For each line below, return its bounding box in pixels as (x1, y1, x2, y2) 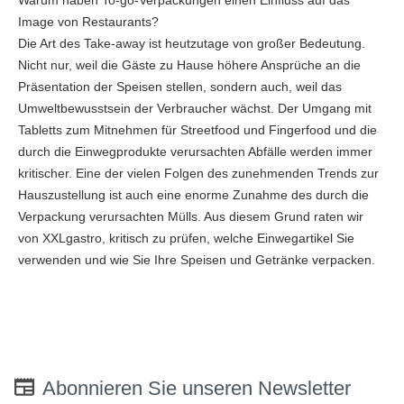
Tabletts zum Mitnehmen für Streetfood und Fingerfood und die (18, 122, 377, 137)
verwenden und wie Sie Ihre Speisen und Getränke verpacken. (18, 252, 375, 267)
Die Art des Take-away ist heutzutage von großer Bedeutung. (18, 35, 365, 50)
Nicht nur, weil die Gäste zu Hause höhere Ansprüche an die (18, 57, 361, 72)
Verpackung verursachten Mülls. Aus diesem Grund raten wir (18, 208, 363, 224)
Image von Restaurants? (18, 14, 159, 29)
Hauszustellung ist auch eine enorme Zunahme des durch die (18, 187, 369, 202)
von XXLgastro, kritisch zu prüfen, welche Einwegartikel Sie (18, 230, 354, 245)
